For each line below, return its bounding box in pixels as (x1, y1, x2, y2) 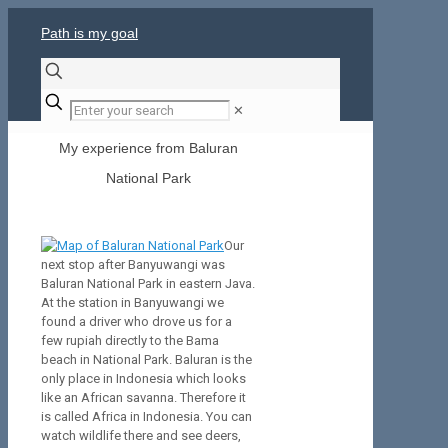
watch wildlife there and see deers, (41, 428, 241, 444)
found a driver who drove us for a (41, 314, 232, 330)
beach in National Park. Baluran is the (41, 352, 252, 368)
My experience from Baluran (59, 139, 239, 156)
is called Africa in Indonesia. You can (41, 409, 252, 425)
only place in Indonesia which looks (41, 371, 246, 387)
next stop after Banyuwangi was (41, 257, 225, 273)
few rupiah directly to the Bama (41, 333, 219, 349)
